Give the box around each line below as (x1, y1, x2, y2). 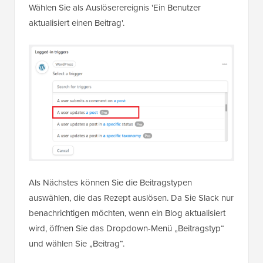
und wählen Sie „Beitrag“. (29, 237, 124, 251)
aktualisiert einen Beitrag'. (29, 16, 124, 30)
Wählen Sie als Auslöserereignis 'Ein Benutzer (29, 1, 201, 15)
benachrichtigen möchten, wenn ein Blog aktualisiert (29, 207, 225, 220)
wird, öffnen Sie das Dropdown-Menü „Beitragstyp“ (29, 222, 224, 235)
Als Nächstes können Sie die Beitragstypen (29, 176, 192, 190)
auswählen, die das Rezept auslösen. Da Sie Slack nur (29, 191, 234, 205)
